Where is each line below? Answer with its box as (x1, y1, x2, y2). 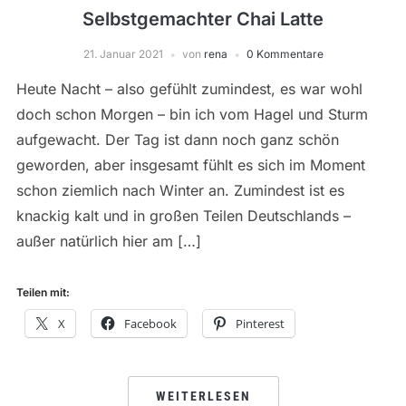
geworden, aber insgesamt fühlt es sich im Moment (15, 156, 365, 175)
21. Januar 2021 (82, 47, 163, 62)
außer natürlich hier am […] (15, 232, 201, 251)
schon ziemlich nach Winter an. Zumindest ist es (15, 181, 344, 200)
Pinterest (235, 315, 285, 333)
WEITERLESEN (155, 389, 251, 404)
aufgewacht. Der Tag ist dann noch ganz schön (15, 130, 339, 150)
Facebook (123, 315, 177, 333)
